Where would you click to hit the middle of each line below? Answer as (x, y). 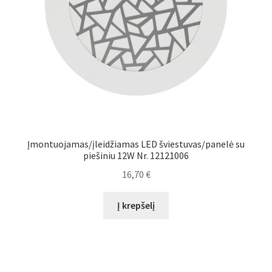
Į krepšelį (136, 205)
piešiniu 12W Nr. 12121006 (136, 156)
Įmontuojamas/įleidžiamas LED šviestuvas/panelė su (136, 144)
